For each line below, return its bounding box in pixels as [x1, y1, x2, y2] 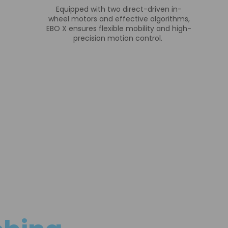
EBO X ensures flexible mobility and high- [46, 23, 191, 34]
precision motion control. [73, 33, 164, 43]
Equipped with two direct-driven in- [56, 4, 182, 14]
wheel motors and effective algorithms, [48, 13, 190, 24]
